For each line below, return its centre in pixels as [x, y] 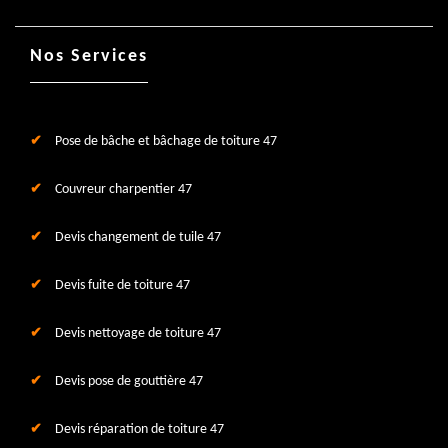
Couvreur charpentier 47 [123, 189]
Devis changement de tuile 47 [138, 237]
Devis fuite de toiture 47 [122, 285]
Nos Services [89, 56]
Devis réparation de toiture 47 [139, 429]
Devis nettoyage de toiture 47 [138, 333]
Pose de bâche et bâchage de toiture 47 [166, 141]
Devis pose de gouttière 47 [129, 381]
